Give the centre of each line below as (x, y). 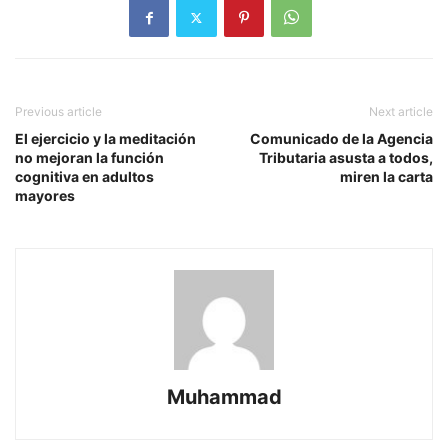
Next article (401, 112)
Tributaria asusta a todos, (346, 158)
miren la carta (386, 177)
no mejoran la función (89, 158)
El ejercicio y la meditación (105, 139)
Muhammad (224, 397)
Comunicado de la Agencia (341, 139)
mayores (45, 196)
